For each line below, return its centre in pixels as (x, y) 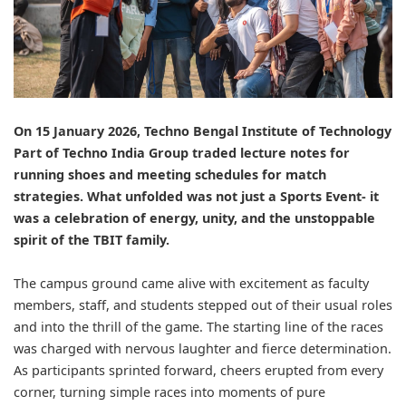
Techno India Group (126, 152)
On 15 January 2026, (77, 130)
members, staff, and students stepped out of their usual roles (203, 304)
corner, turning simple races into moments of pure (169, 391)
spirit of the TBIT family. (92, 239)
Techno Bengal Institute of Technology (268, 130)
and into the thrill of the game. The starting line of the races (198, 326)
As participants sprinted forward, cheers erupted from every (198, 370)
